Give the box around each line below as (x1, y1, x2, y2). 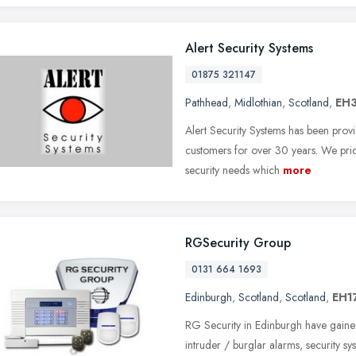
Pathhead (185, 94, 228, 110)
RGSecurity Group (185, 233, 291, 252)
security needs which (185, 161, 280, 178)
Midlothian (234, 94, 282, 110)
